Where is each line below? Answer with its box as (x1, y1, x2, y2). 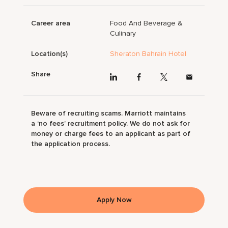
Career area (31, 19, 71, 28)
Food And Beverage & (110, 19, 183, 28)
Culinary (110, 29, 136, 38)
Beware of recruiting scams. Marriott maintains (31, 108, 186, 118)
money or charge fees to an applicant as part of (31, 129, 191, 138)
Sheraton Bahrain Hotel (110, 49, 187, 59)
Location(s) (31, 49, 68, 59)
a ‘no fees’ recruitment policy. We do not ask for (31, 119, 190, 128)
